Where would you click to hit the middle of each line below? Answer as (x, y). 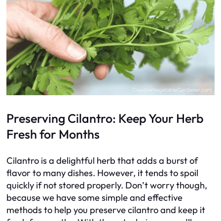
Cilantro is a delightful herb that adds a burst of (102, 160)
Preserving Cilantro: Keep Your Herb (105, 118)
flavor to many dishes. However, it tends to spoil (102, 173)
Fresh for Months (53, 134)
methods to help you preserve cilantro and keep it (106, 210)
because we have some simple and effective (94, 197)
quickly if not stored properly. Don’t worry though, (107, 185)
